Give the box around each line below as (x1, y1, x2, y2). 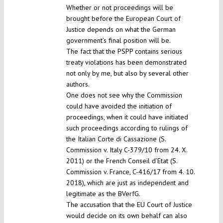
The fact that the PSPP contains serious (66, 47, 182, 56)
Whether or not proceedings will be (66, 3, 173, 12)
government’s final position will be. (66, 36, 171, 45)
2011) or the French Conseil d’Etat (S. (66, 156, 177, 166)
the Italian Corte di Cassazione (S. (66, 134, 166, 144)
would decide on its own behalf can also (66, 211, 187, 221)
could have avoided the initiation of (66, 102, 172, 111)
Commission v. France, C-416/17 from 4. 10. (66, 167, 195, 177)
